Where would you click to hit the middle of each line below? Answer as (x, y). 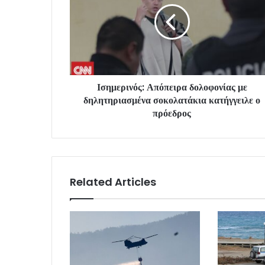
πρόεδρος (172, 113)
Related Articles (113, 182)
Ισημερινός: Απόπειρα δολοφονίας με (172, 87)
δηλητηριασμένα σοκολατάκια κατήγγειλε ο (172, 100)
